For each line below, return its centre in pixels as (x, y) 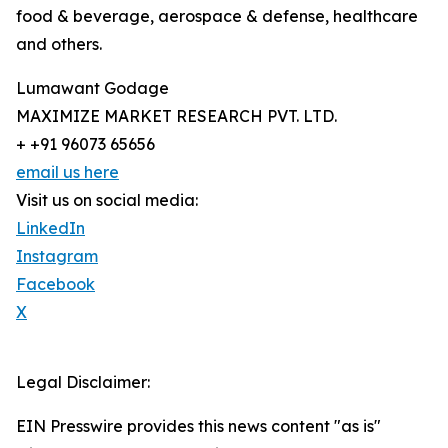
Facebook (55, 283)
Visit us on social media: (107, 199)
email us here (67, 171)
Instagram (57, 255)
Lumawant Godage (92, 87)
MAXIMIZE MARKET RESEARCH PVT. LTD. (176, 115)
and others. (59, 43)
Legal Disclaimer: (83, 381)
